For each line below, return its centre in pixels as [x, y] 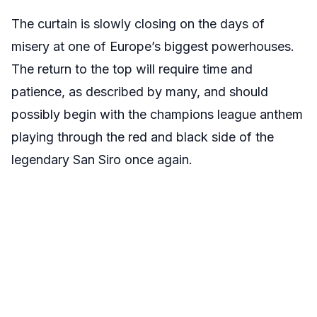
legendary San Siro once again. [102, 160]
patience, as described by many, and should [140, 92]
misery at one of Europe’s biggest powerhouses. [153, 46]
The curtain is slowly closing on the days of [138, 24]
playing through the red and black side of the [143, 137]
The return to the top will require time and [132, 69]
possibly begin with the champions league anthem [157, 114]
